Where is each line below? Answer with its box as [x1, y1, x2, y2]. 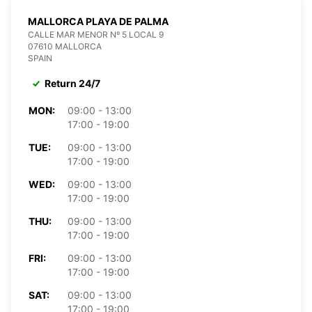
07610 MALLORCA [28, 40, 102, 52]
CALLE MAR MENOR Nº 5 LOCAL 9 [28, 29, 164, 40]
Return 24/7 [45, 77, 100, 89]
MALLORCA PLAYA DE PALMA [28, 15, 169, 27]
